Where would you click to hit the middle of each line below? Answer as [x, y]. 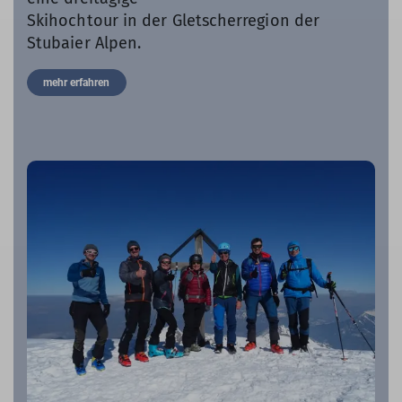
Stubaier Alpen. [87, 44]
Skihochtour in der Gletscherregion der [174, 21]
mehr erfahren [77, 83]
